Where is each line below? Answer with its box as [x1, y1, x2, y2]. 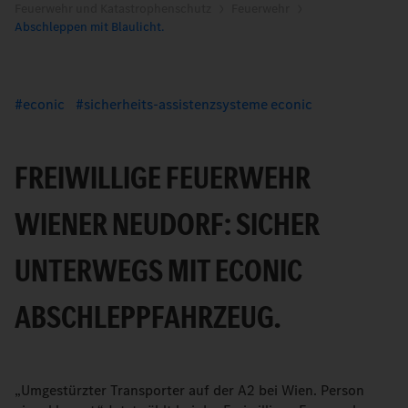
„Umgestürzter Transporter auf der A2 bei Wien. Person [15, 381, 364, 400]
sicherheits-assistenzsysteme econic [84, 95, 313, 114]
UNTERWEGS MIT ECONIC [15, 249, 302, 292]
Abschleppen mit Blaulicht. [15, 18, 164, 36]
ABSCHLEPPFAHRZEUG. [15, 295, 280, 339]
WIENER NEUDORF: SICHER [15, 202, 320, 246]
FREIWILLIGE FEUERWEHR [15, 156, 311, 199]
